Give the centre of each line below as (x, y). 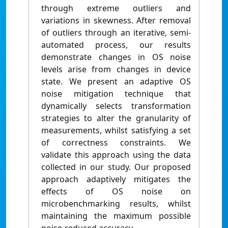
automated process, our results (116, 45)
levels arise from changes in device (116, 69)
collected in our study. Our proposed (116, 167)
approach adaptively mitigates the (116, 179)
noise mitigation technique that (116, 94)
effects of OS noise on (116, 192)
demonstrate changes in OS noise (116, 57)
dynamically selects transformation (116, 106)
